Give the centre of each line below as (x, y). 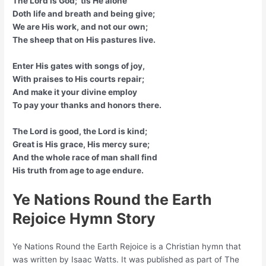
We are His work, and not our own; (80, 26)
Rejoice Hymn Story (84, 218)
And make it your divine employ (75, 92)
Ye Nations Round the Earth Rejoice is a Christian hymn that (127, 246)
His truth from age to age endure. (78, 170)
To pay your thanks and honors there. (87, 105)
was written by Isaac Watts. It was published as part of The (126, 259)
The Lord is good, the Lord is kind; (80, 131)
